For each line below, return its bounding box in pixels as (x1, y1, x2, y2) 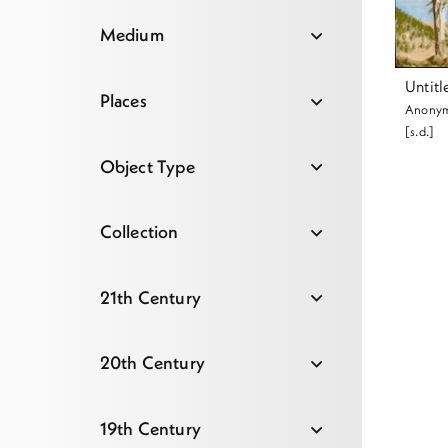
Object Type (99, 154, 195, 178)
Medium (99, 23, 164, 47)
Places (99, 88, 147, 112)
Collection (99, 220, 179, 244)
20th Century (99, 351, 205, 375)
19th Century (99, 416, 201, 440)
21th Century (99, 285, 201, 309)
